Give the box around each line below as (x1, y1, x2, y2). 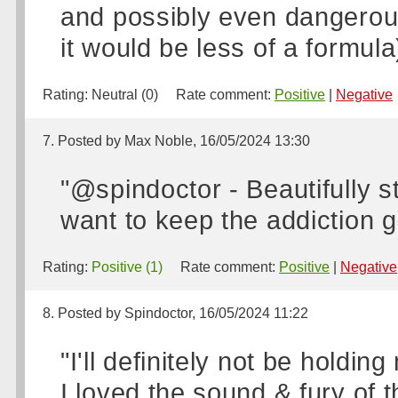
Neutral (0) (92, 87, 158, 102)
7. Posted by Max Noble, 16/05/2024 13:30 (43, 133, 310, 148)
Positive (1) (92, 259, 163, 275)
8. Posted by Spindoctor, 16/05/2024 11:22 (43, 306, 308, 321)
